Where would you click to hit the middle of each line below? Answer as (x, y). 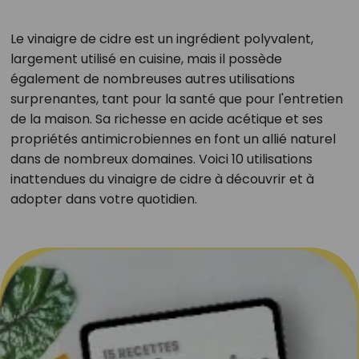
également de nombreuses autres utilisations (152, 79)
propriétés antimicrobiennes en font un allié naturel (173, 139)
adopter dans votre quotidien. (103, 199)
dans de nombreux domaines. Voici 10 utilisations (161, 159)
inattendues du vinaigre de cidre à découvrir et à (162, 179)
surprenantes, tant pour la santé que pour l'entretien (176, 99)
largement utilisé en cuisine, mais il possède (146, 59)
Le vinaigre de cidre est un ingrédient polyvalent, (161, 39)
